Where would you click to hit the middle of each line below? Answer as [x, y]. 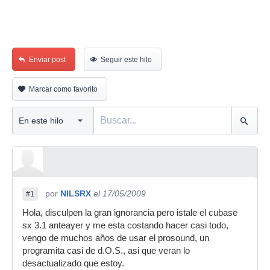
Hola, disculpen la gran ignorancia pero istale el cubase [130, 213]
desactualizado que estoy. [73, 263]
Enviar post [47, 60]
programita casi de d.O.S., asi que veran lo [106, 251]
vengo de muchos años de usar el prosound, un [116, 238]
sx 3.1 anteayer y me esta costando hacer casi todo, [125, 225]
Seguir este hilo [126, 60]
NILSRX [76, 193]
